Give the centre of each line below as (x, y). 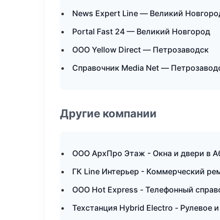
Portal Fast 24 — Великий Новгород (141, 31)
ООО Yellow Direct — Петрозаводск (140, 50)
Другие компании (108, 113)
